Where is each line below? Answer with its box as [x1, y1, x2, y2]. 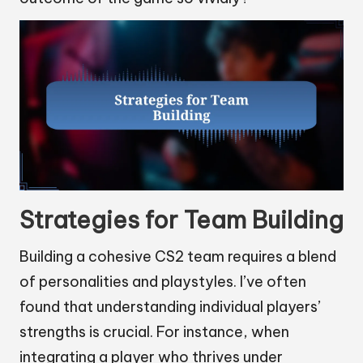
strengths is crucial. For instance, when [19, 322, 289, 342]
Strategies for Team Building [19, 205, 344, 236]
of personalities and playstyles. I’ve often [19, 272, 306, 292]
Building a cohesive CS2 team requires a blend [19, 247, 336, 267]
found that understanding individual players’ [19, 297, 321, 317]
